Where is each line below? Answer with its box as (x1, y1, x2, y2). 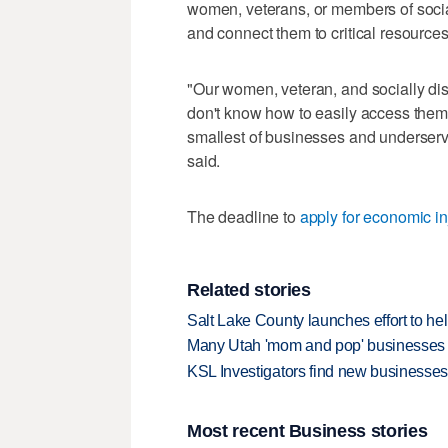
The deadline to (187, 204, 300, 228)
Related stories (187, 280, 311, 301)
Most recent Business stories (187, 420, 428, 441)
